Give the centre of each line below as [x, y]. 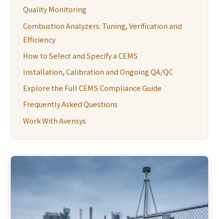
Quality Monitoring [55, 10]
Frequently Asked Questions [71, 104]
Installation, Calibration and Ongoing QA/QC [98, 72]
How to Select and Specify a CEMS [81, 55]
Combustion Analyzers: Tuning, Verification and [103, 26]
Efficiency [39, 39]
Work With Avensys [55, 120]
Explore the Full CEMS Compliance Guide [93, 88]
